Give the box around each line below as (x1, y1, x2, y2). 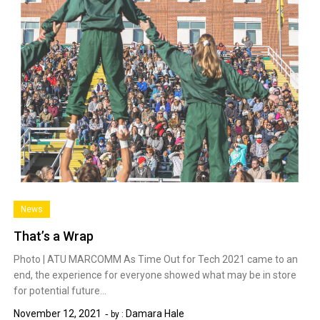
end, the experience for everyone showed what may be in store (14, 269, 297, 281)
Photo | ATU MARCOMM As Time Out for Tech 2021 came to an (14, 254, 299, 266)
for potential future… (14, 285, 107, 297)
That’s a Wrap (14, 229, 94, 244)
